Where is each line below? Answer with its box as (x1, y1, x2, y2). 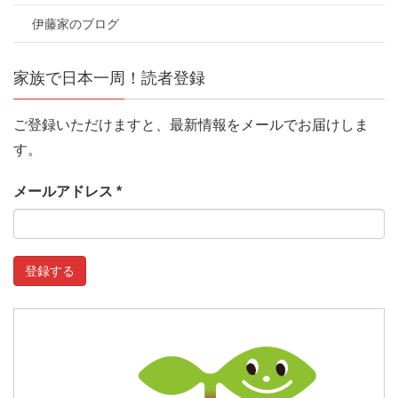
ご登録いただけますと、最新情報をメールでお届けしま (13, 116, 369, 132)
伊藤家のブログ (32, 16, 119, 31)
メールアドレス (13, 183, 116, 199)
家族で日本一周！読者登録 (13, 68, 205, 87)
